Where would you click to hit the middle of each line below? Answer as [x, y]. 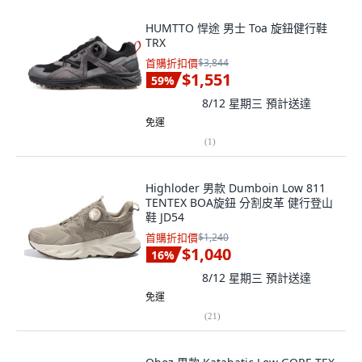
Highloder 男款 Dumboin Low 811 [236, 188]
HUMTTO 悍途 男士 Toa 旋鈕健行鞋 [236, 28]
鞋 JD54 [165, 217]
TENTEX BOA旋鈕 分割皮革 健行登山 [239, 202]
